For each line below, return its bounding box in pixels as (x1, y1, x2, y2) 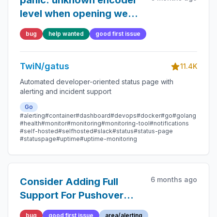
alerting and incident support (20, 87, 111, 95)
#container (45, 112, 76, 119)
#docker (137, 112, 161, 119)
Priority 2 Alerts (20, 203, 94, 215)
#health (20, 120, 41, 127)
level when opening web (20, 8, 134, 19)
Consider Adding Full (20, 176, 118, 187)
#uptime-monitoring (80, 135, 137, 142)
